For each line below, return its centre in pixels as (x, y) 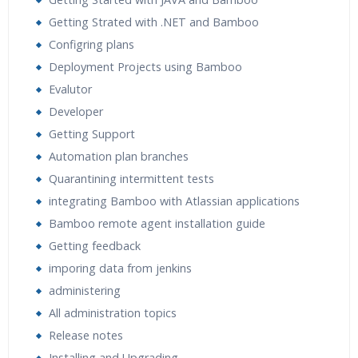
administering (85, 290)
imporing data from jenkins (120, 268)
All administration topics (113, 313)
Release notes (86, 335)
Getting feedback (95, 246)
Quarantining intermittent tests (131, 179)
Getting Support (92, 134)
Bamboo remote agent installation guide (157, 223)
